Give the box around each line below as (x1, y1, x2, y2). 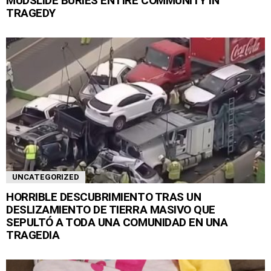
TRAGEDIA (6, 227, 60, 242)
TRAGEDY (6, 5, 56, 20)
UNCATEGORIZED (12, 172, 79, 181)
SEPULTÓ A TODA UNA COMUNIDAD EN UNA (6, 215, 228, 229)
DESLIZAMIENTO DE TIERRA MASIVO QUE (6, 202, 215, 217)
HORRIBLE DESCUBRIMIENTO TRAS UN (6, 189, 201, 204)
